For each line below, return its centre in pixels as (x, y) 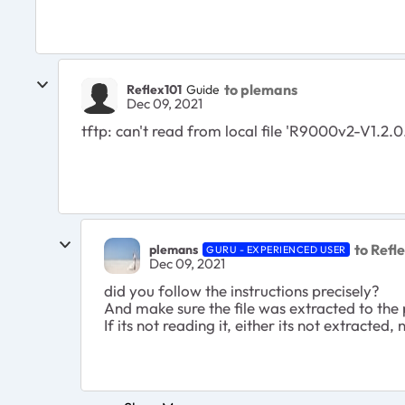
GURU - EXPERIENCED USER (276, 249)
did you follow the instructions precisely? (244, 291)
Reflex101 (154, 89)
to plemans (261, 89)
